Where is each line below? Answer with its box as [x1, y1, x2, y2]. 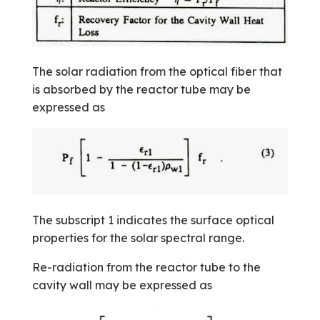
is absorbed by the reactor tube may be [31, 81, 251, 96]
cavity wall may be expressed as [31, 278, 212, 293]
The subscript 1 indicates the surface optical [31, 213, 274, 228]
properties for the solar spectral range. [31, 231, 244, 246]
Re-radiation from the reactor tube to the [31, 260, 261, 275]
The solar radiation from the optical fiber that [31, 64, 282, 79]
